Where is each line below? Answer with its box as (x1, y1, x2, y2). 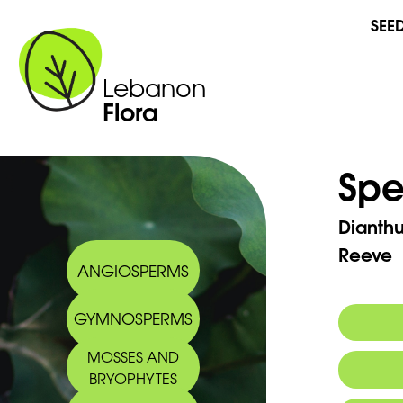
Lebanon (103, 69, 207, 105)
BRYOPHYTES (88, 367, 177, 390)
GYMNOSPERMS (73, 307, 193, 330)
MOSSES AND (86, 345, 179, 368)
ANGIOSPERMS (76, 258, 189, 282)
